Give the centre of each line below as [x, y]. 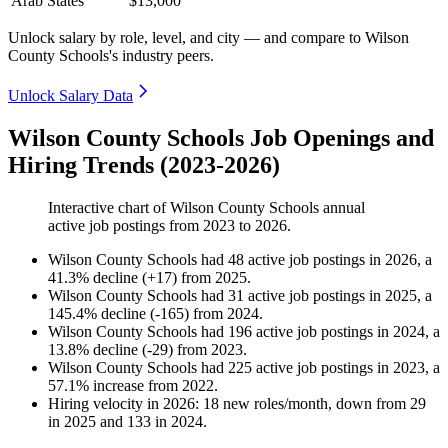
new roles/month [273, 404]
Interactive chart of [109, 208]
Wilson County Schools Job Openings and [221, 138]
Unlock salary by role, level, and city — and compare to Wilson [208, 38]
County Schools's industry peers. [111, 56]
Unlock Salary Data [70, 96]
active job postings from [125, 226]
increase [118, 386]
